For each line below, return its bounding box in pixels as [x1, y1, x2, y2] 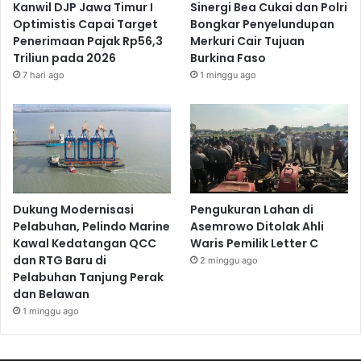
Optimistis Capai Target [13, 16, 158, 33]
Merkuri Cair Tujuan [190, 33, 305, 50]
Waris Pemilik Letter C [190, 234, 319, 251]
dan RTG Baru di [13, 251, 106, 268]
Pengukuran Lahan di [190, 201, 314, 218]
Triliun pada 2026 [13, 50, 116, 67]
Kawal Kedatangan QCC [13, 234, 156, 251]
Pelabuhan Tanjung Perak [13, 268, 164, 285]
